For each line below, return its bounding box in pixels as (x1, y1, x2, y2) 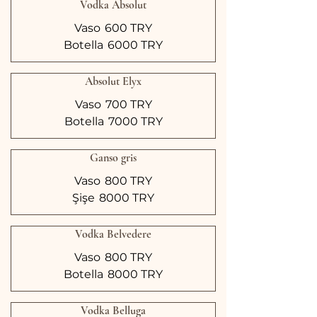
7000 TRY (108, 115, 163, 128)
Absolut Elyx (85, 74, 142, 88)
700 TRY (105, 98, 152, 111)
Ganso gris (90, 151, 137, 165)
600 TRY (105, 21, 152, 35)
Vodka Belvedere (75, 227, 151, 241)
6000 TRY (108, 38, 163, 52)
